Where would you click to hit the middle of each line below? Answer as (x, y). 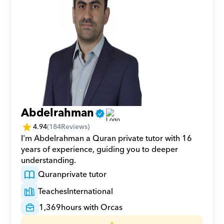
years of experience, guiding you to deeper (100, 149)
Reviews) (75, 127)
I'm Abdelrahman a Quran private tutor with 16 (107, 138)
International (90, 191)
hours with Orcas (92, 207)
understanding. (49, 160)
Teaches (53, 191)
